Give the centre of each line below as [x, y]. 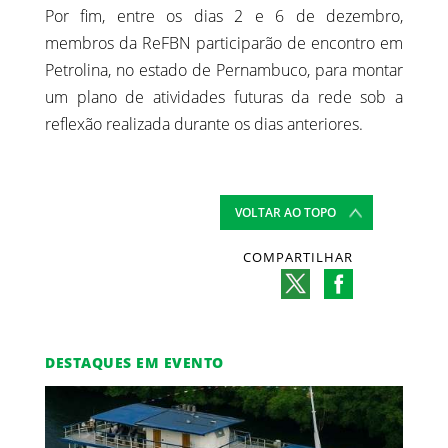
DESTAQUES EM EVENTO [134, 363]
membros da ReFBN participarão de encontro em [224, 43]
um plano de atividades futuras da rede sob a [224, 97]
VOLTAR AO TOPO [285, 213]
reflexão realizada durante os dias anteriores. [204, 124]
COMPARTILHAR [298, 257]
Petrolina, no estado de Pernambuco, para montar [224, 70]
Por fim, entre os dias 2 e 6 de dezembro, [224, 16]
